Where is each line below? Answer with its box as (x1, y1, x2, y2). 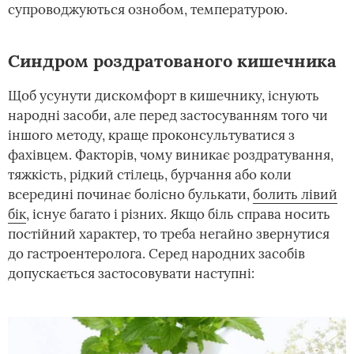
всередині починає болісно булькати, (8, 186, 253, 203)
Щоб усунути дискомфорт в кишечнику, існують (8, 87, 319, 104)
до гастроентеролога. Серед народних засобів (8, 245, 305, 262)
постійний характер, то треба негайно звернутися (8, 225, 330, 243)
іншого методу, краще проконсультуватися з (8, 126, 295, 144)
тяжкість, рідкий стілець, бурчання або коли (8, 166, 292, 183)
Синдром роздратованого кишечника (8, 50, 337, 72)
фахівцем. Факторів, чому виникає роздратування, (8, 146, 333, 164)
